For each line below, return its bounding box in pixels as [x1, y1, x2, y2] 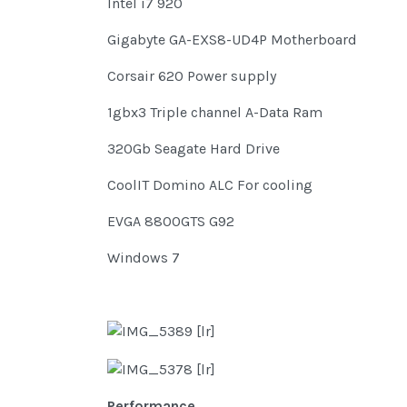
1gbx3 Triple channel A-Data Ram [107, 104, 323, 122]
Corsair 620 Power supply [107, 67, 276, 85]
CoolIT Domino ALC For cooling [107, 176, 313, 194]
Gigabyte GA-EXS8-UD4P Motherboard [107, 31, 357, 49]
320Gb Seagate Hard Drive [107, 140, 280, 158]
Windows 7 [107, 249, 180, 267]
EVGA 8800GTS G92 [107, 213, 234, 231]
